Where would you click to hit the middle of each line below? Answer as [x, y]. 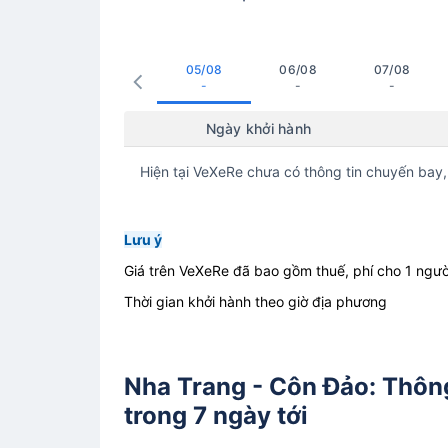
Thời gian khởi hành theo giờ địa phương [255, 302]
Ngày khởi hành [258, 129]
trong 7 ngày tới [216, 415]
